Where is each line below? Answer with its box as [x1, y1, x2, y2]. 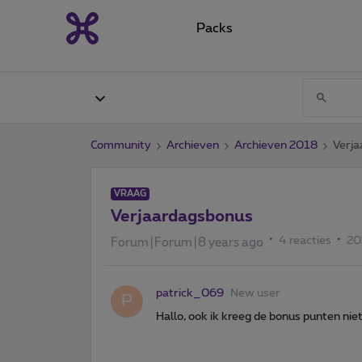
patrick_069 [156, 287, 224, 299]
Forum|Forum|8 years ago [111, 236, 263, 249]
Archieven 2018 [234, 139, 318, 151]
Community [90, 139, 151, 151]
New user [230, 287, 280, 299]
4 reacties [279, 234, 331, 246]
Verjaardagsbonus [111, 208, 253, 225]
